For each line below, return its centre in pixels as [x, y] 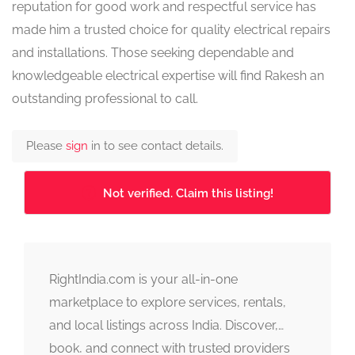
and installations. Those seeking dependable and [153, 53]
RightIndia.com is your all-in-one [143, 280]
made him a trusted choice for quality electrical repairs [171, 30]
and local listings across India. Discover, [164, 326]
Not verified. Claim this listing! [188, 194]
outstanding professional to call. [105, 99]
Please [46, 146]
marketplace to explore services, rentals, [168, 303]
